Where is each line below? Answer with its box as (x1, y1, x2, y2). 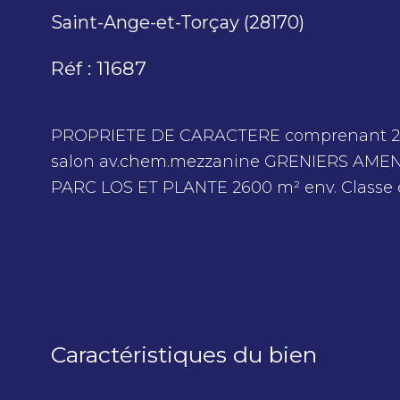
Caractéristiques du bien (51, 341, 317, 369)
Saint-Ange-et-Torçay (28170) (51, 12, 304, 34)
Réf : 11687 (51, 57, 146, 80)
